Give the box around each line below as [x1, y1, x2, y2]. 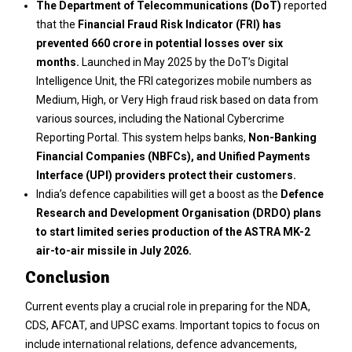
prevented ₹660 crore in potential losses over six [35, 36, 283, 49]
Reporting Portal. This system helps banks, [35, 130, 248, 144]
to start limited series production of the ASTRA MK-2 [35, 225, 310, 238]
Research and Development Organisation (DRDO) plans [35, 206, 321, 219]
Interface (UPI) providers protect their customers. [35, 168, 296, 181]
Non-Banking [247, 130, 317, 144]
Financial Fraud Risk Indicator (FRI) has [77, 17, 281, 31]
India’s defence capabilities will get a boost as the [35, 187, 280, 200]
